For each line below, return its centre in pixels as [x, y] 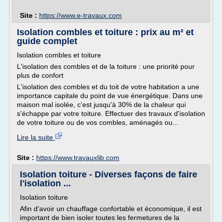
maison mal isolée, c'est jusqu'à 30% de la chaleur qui [101, 105]
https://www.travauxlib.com [78, 158]
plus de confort [40, 75]
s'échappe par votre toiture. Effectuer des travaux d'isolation [111, 113]
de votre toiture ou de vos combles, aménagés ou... [98, 122]
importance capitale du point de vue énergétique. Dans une [110, 96]
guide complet [47, 41]
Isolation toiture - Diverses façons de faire [109, 174]
